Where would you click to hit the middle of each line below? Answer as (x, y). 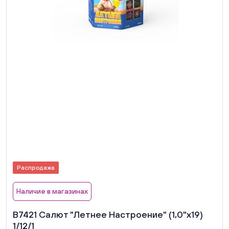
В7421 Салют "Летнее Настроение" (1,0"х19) (108, 214)
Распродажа (36, 167)
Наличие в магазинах (52, 191)
